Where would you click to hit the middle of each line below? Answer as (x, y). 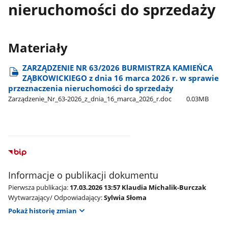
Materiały (38, 48)
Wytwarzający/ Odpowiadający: (55, 197)
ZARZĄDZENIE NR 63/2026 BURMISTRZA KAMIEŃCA (117, 67)
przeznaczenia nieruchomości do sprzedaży (91, 88)
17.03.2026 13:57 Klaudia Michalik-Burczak (138, 187)
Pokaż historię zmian (42, 210)
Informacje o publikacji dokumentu (83, 175)
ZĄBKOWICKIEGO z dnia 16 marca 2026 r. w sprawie (120, 78)
